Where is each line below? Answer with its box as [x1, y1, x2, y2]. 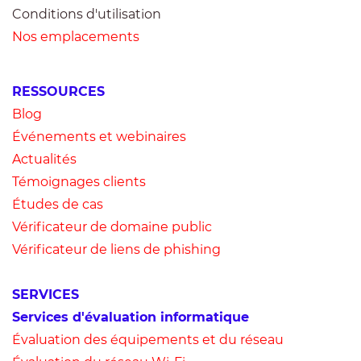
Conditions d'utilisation [12, 6, 161, 22]
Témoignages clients [12, 174, 146, 189]
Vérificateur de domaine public [12, 219, 212, 234]
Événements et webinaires [12, 129, 186, 144]
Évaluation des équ [12, 332, 136, 347]
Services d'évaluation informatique [12, 309, 249, 325]
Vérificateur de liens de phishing [12, 242, 221, 257]
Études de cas [12, 197, 103, 212]
